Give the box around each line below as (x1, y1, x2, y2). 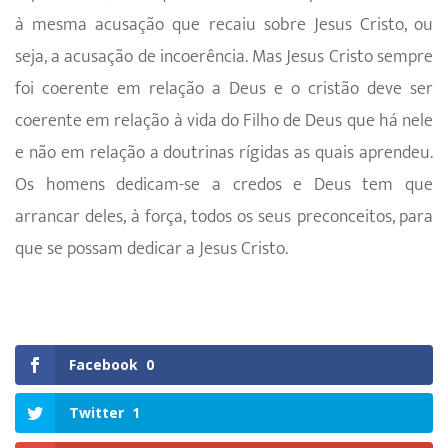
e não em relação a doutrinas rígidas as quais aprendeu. (15, 138, 433, 168)
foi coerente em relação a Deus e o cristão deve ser (15, 74, 433, 104)
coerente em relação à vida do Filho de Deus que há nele (15, 106, 433, 136)
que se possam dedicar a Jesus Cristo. (15, 234, 288, 264)
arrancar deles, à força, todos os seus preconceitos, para (15, 202, 433, 232)
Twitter (69, 403, 124, 423)
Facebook (69, 355, 138, 374)
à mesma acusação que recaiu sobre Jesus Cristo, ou (15, 10, 433, 40)
